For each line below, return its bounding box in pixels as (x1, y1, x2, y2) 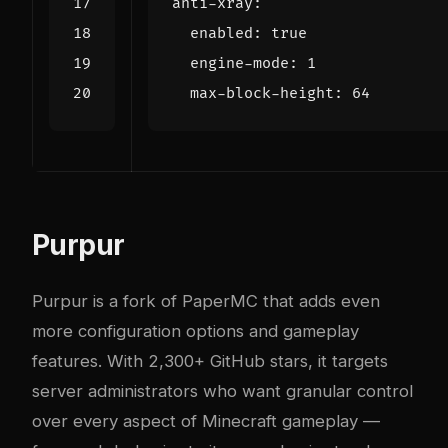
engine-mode (190, 53, 289, 73)
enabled (190, 23, 253, 43)
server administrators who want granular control (32, 380, 413, 401)
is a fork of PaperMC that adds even (88, 290, 380, 311)
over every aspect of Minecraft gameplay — (32, 410, 380, 431)
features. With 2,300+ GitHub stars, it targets (32, 350, 388, 371)
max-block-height (190, 83, 334, 103)
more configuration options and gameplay (32, 320, 359, 341)
